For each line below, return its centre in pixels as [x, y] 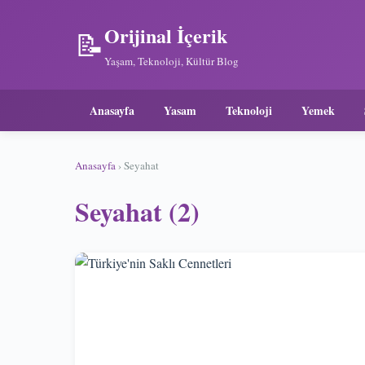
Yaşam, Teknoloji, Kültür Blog [172, 61]
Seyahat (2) [137, 211]
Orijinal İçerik [166, 35]
